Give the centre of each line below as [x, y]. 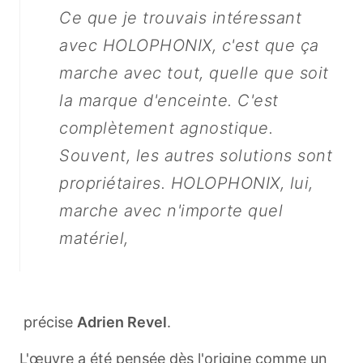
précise [46, 322]
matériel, [94, 238]
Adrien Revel [122, 322]
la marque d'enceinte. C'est [169, 100]
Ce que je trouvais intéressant [180, 18]
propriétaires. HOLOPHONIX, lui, [186, 183]
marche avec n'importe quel [171, 211]
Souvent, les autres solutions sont [196, 156]
